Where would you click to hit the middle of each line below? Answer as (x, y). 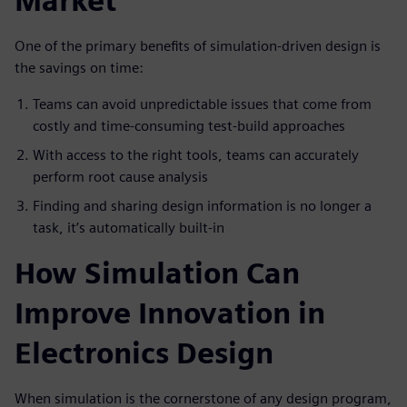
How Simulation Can (157, 273)
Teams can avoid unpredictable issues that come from (202, 104)
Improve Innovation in (170, 313)
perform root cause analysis (120, 177)
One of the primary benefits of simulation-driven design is (198, 46)
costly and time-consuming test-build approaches (189, 126)
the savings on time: (79, 68)
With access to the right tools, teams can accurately (196, 155)
